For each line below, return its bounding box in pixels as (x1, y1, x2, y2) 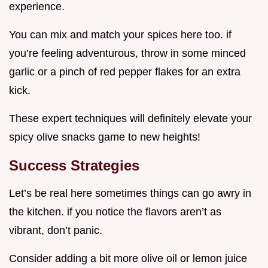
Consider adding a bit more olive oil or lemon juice (9, 252, 247, 265)
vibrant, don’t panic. (9, 224, 102, 237)
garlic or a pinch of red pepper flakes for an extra (9, 66, 240, 78)
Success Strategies (9, 157, 139, 174)
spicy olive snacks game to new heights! (9, 131, 200, 144)
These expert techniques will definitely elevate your (9, 112, 252, 125)
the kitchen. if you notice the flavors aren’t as (9, 206, 221, 218)
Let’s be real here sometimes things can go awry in (9, 187, 251, 200)
